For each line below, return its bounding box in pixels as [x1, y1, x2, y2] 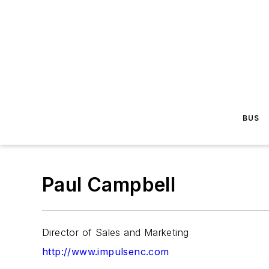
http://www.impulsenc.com [42, 246, 169, 258]
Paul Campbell [42, 173, 176, 196]
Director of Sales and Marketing [42, 226, 189, 238]
